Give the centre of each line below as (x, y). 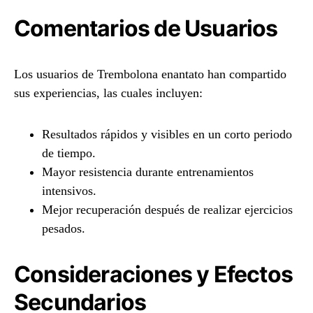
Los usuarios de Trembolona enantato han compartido (150, 74)
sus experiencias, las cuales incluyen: (108, 93)
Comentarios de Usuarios (146, 28)
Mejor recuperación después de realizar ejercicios (167, 210)
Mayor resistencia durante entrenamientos (148, 172)
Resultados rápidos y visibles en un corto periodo (167, 134)
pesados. (64, 228)
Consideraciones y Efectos (154, 274)
